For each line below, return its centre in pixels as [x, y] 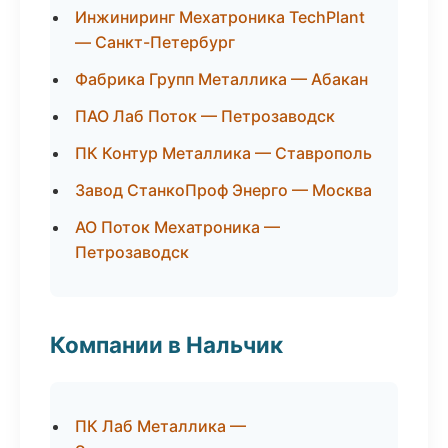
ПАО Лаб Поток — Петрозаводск [205, 116]
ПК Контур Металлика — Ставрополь [223, 153]
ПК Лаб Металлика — [160, 426]
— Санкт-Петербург [155, 42]
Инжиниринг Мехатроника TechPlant [220, 17]
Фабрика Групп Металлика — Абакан [221, 79]
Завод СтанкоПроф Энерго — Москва [223, 190]
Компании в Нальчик [166, 344]
